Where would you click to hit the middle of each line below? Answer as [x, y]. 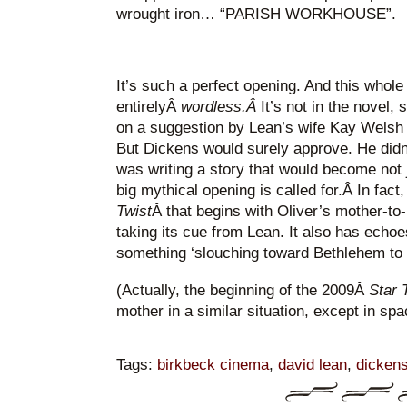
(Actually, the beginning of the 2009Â [242, 290]
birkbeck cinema [213, 364]
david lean [312, 364]
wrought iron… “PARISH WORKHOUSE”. [256, 15]
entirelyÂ [148, 106]
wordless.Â [220, 106]
